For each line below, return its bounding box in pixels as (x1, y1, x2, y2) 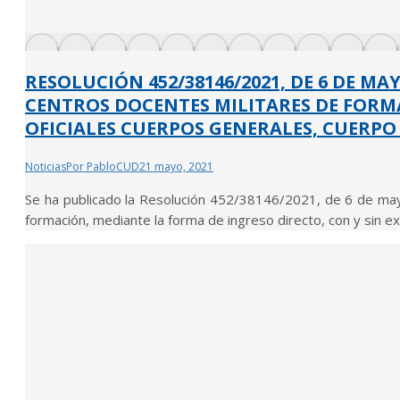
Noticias (25, 158, 66, 174)
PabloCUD (87, 158, 139, 174)
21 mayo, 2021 (139, 158, 213, 174)
